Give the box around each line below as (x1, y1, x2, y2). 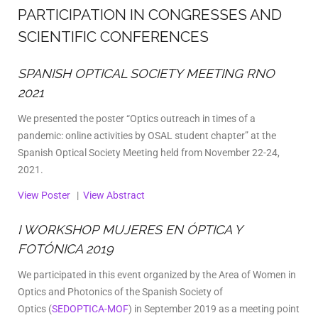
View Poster (18, 189, 70, 201)
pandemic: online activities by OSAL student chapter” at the (18, 130, 276, 141)
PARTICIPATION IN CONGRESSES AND (18, 5, 282, 23)
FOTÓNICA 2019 (18, 241, 114, 256)
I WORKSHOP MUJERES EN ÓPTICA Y (18, 221, 242, 237)
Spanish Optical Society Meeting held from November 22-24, (18, 147, 280, 158)
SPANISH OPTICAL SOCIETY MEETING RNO (18, 65, 275, 81)
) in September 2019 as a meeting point (128, 303, 300, 314)
